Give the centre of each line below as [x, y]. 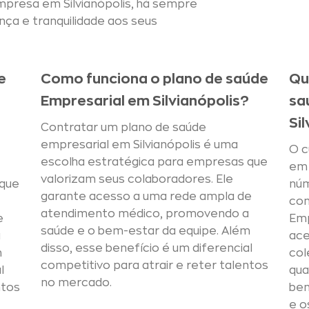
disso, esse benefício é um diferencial [147, 248]
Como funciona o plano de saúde [154, 79]
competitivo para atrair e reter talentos [154, 266]
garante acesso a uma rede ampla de [146, 197]
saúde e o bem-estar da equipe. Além [146, 231]
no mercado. [76, 283]
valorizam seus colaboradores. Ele [137, 179]
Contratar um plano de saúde [123, 128]
